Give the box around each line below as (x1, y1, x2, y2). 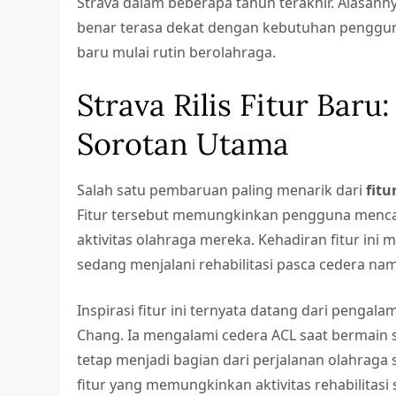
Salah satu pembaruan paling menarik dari (77, 180, 367, 201)
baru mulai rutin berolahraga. (77, 42, 277, 63)
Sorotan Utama (77, 125, 290, 164)
